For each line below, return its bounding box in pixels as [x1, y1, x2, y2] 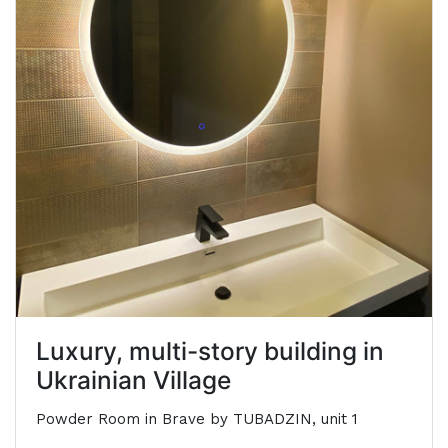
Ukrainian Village [36, 365, 231, 395]
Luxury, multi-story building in [36, 336, 384, 366]
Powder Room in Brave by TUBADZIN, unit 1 [36, 410, 358, 428]
